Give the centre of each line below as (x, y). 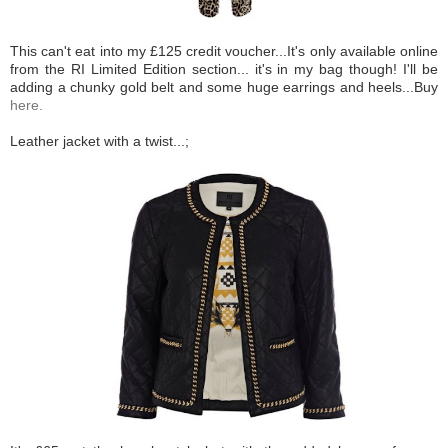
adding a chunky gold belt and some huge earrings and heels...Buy (224, 87)
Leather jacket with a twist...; (99, 141)
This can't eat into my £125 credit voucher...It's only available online (224, 51)
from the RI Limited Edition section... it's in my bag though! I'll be (224, 69)
